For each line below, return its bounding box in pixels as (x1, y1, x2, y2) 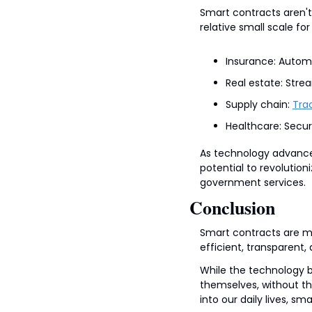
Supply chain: (226, 97, 292, 112)
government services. (200, 175, 306, 190)
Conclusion (189, 194, 275, 221)
